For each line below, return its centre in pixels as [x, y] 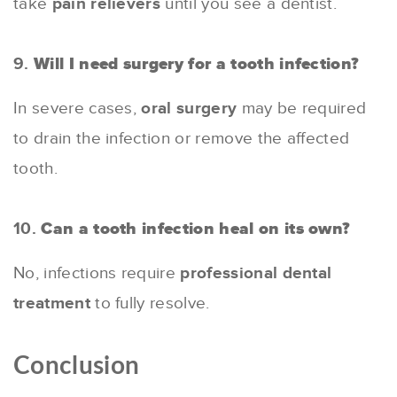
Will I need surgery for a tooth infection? [196, 64]
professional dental [256, 273]
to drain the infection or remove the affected [182, 138]
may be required [302, 108]
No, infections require [97, 273]
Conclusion [77, 366]
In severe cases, [78, 108]
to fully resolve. [150, 303]
